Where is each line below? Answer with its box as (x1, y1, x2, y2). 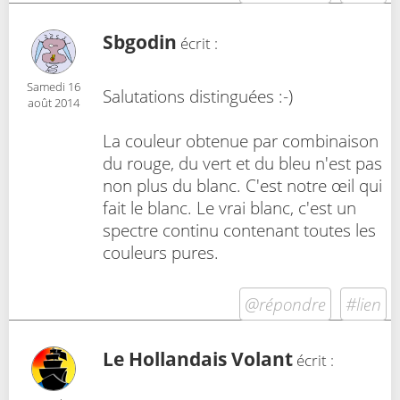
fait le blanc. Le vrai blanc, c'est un (103, 196, 356, 219)
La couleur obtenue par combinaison (103, 129, 379, 152)
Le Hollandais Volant (103, 346, 293, 372)
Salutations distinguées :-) (103, 84, 293, 107)
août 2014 (28, 95, 79, 112)
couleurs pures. (103, 240, 219, 263)
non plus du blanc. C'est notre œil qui (103, 173, 382, 196)
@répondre (245, 293, 326, 316)
